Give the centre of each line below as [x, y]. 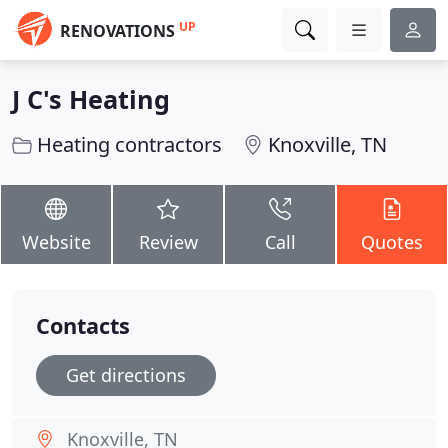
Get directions [126, 375]
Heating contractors [129, 144]
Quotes [392, 242]
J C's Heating [91, 99]
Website [56, 242]
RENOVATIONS [117, 31]
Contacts [83, 325]
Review [168, 242]
